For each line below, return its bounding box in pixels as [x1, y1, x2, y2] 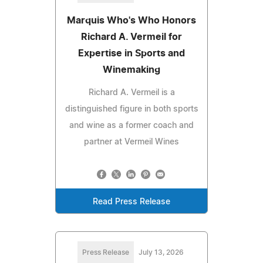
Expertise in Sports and [78, 48, 185, 58]
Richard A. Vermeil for [81, 32, 182, 42]
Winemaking [103, 65, 160, 75]
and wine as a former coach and [69, 121, 194, 130]
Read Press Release [93, 197, 170, 206]
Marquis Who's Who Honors [67, 15, 196, 25]
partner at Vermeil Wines [84, 137, 179, 146]
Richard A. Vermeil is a [88, 88, 175, 97]
